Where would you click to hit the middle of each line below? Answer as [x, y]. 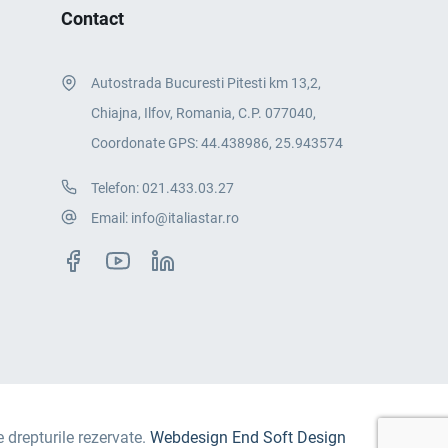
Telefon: [116, 188]
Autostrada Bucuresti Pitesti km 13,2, [206, 83]
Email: [111, 218]
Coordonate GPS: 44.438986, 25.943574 [217, 143]
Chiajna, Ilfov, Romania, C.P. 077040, [203, 113]
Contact [92, 18]
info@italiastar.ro [185, 218]
